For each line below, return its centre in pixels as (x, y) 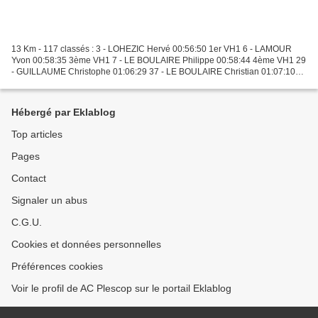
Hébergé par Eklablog (64, 112)
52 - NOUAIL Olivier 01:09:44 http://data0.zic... (99, 83)
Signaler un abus (49, 200)
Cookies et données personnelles (86, 244)
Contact (29, 178)
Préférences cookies (57, 266)
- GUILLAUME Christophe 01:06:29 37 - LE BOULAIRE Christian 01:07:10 (153, 71)
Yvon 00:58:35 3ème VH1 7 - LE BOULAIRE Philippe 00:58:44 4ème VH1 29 (159, 60)
